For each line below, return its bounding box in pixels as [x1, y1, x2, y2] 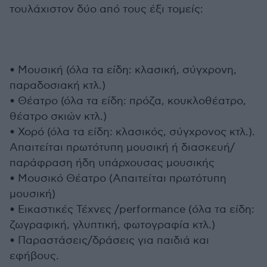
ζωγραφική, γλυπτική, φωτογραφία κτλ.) [10, 219, 215, 231]
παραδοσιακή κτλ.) [10, 79, 105, 92]
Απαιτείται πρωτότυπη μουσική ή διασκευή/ [10, 141, 235, 154]
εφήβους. [10, 250, 59, 262]
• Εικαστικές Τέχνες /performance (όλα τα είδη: [10, 203, 254, 216]
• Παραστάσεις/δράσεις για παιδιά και [10, 234, 209, 247]
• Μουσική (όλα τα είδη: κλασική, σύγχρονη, [10, 64, 237, 76]
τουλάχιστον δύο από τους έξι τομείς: [10, 3, 203, 15]
